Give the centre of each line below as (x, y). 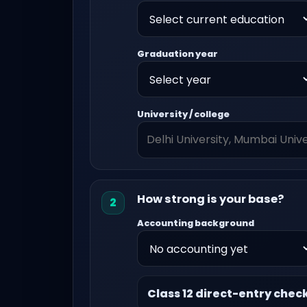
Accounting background (196, 223)
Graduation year (177, 54)
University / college (183, 114)
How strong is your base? (210, 199)
